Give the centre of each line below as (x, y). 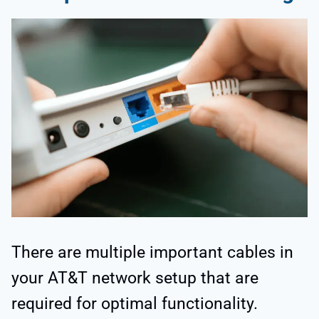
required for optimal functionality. (135, 304)
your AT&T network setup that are (135, 278)
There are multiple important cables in (152, 253)
